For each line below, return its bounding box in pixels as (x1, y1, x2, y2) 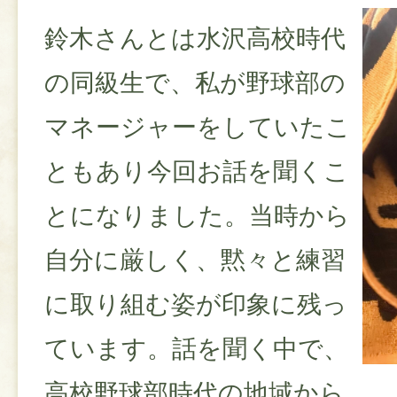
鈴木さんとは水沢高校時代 (44, 25, 346, 53)
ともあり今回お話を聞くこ (44, 158, 349, 186)
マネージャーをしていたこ (44, 113, 351, 142)
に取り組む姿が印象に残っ (44, 291, 347, 319)
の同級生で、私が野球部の (44, 69, 346, 97)
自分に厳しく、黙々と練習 (44, 246, 346, 275)
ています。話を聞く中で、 (44, 335, 348, 363)
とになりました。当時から (44, 202, 350, 230)
